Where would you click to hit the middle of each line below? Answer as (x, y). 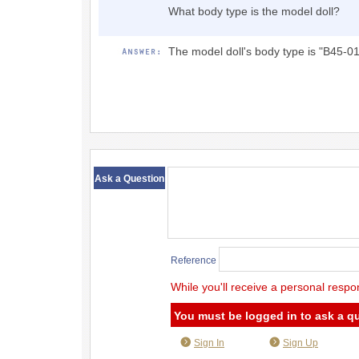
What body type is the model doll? (254, 11)
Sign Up (301, 343)
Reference (194, 260)
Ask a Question (129, 179)
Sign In (209, 343)
